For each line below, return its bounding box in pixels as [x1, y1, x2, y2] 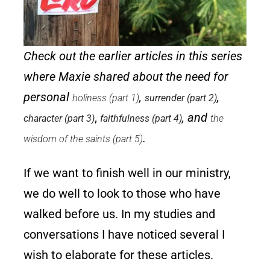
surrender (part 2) [145, 92, 218, 104]
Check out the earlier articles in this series [24, 48, 243, 63]
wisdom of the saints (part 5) [24, 133, 143, 145]
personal [24, 89, 73, 104]
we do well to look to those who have [24, 186, 221, 201]
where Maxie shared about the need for [24, 69, 229, 84]
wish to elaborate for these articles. [24, 247, 214, 262]
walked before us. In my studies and [24, 206, 216, 221]
